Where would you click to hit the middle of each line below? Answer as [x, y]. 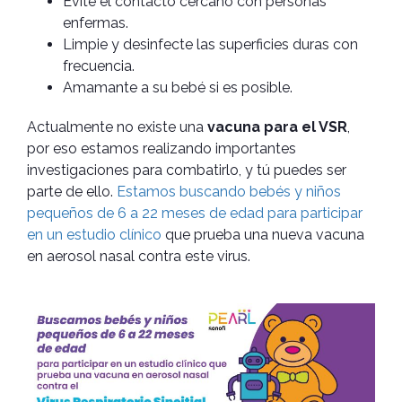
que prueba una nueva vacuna [263, 234]
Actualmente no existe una [117, 127]
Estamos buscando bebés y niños [229, 191]
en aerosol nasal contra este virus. [139, 256]
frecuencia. [99, 66]
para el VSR [306, 127]
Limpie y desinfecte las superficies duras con [210, 44]
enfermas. [96, 22]
